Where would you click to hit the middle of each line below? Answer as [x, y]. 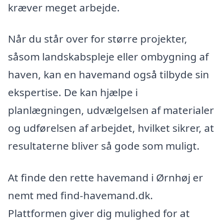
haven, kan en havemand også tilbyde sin [109, 75]
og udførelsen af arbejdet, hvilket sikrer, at [111, 128]
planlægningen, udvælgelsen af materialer [111, 110]
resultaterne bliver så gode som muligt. [104, 146]
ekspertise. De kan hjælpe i [73, 92]
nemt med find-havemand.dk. [81, 195]
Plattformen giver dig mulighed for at [99, 213]
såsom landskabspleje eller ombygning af [108, 57]
